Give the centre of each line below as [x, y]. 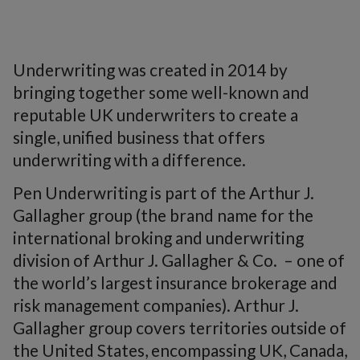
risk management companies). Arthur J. [156, 305]
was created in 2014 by [201, 70]
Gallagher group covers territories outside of [180, 327]
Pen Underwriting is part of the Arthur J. [164, 192]
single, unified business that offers [139, 137]
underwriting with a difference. [129, 160]
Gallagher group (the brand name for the [163, 215]
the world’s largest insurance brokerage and [175, 282]
